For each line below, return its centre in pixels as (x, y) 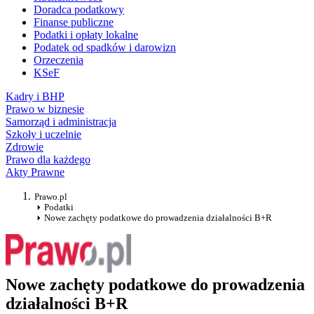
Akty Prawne (35, 172)
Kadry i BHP (35, 97)
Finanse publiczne (74, 22)
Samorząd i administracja (61, 122)
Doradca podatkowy (79, 10)
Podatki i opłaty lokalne (86, 35)
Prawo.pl (51, 197)
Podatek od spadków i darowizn (105, 48)
